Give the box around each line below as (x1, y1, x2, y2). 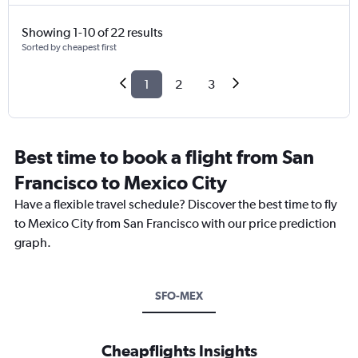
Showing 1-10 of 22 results (22, 25, 163, 41)
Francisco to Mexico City (14, 171, 227, 194)
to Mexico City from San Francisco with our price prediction (14, 216, 336, 232)
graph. (14, 235, 51, 251)
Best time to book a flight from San (14, 145, 314, 169)
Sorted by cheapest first (22, 42, 117, 54)
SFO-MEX (155, 289, 203, 303)
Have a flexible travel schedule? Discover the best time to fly (14, 197, 337, 213)
